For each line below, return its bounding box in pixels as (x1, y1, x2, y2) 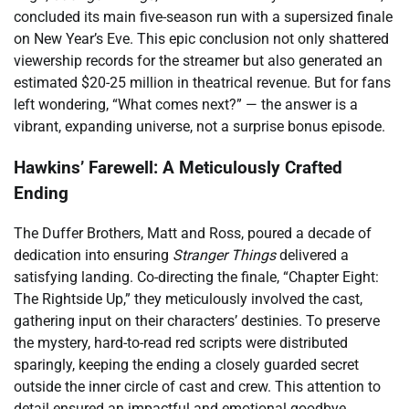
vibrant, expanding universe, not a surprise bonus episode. (14, 117, 385, 135)
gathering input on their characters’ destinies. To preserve (14, 312, 380, 330)
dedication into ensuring (14, 246, 173, 265)
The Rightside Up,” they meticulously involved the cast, (14, 290, 362, 309)
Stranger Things (173, 246, 276, 265)
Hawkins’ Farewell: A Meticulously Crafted (14, 157, 342, 178)
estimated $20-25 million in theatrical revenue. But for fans (14, 73, 391, 91)
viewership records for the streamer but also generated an (14, 51, 383, 69)
